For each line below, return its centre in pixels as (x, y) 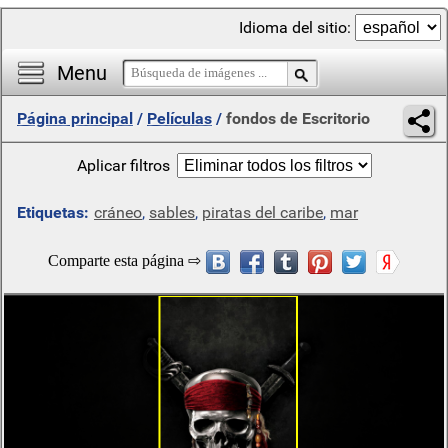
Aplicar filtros (123, 165)
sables (172, 212)
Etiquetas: (53, 212)
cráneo (118, 212)
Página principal (75, 118)
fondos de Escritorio (298, 118)
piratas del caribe (262, 212)
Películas (179, 118)
